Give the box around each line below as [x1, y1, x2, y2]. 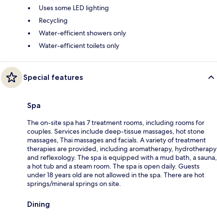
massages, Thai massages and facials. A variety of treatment [27, 135, 206, 144]
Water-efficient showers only [39, 28, 126, 37]
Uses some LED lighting [39, 3, 109, 12]
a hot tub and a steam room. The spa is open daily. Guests [27, 161, 200, 170]
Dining [27, 199, 50, 209]
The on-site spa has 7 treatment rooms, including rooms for [27, 118, 204, 127]
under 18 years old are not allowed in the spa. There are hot [27, 170, 204, 179]
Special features [23, 72, 83, 82]
